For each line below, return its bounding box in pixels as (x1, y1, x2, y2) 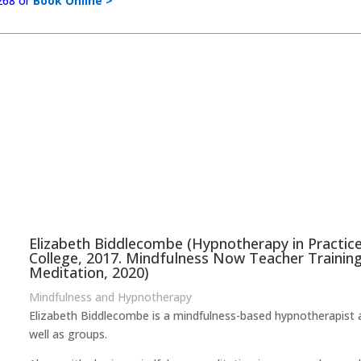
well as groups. (29, 326, 108, 342)
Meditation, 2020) (29, 263, 150, 283)
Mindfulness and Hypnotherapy (29, 289, 193, 305)
